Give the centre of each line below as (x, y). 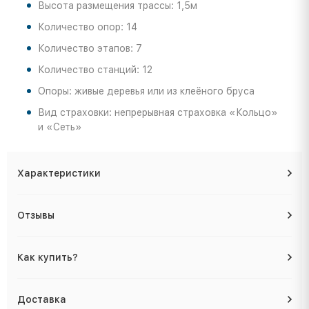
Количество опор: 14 (88, 27)
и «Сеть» (60, 127)
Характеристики (59, 173)
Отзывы (36, 215)
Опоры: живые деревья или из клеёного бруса (146, 91)
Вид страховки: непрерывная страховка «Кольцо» (158, 112)
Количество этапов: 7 (90, 48)
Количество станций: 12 (95, 69)
